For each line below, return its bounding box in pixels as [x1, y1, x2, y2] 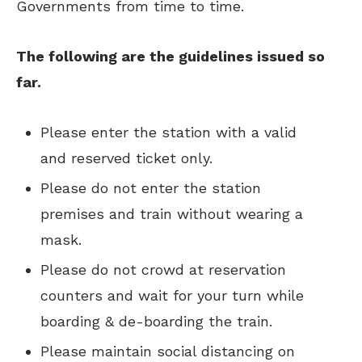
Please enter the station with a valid [40, 124, 297, 141]
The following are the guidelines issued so [16, 48, 325, 65]
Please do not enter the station [40, 179, 261, 196]
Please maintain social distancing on [40, 343, 295, 360]
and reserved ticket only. [40, 149, 213, 166]
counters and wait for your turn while [40, 287, 304, 304]
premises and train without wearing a [40, 205, 303, 222]
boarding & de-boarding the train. [40, 313, 272, 330]
